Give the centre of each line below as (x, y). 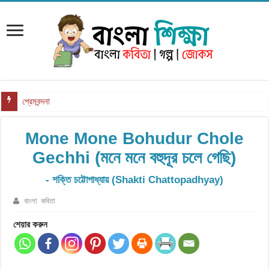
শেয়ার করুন (31, 224)
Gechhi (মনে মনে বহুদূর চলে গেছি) (134, 158)
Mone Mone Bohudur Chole (134, 138)
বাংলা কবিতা (40, 201)
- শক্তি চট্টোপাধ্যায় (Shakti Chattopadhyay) (134, 180)
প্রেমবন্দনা (36, 101)
